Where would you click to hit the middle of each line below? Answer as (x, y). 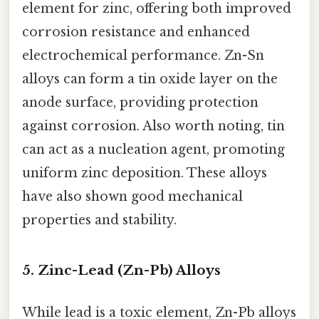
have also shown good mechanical (132, 197)
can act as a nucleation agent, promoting (153, 150)
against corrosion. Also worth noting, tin (153, 126)
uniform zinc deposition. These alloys (145, 173)
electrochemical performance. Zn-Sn (143, 56)
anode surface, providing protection (140, 103)
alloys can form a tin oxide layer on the (150, 79)
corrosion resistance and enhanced (136, 32)
